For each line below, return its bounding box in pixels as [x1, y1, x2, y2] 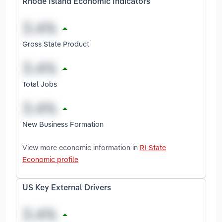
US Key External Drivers [22, 184, 111, 192]
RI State [140, 142, 166, 152]
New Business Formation [22, 119, 104, 129]
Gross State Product [22, 39, 89, 49]
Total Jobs [22, 79, 57, 89]
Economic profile [22, 154, 78, 164]
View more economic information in [22, 142, 140, 152]
